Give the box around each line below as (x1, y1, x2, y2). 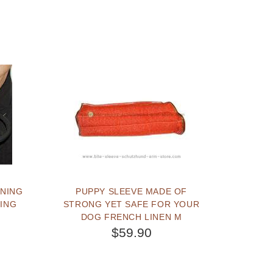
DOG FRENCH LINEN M (80, 211, 182, 222)
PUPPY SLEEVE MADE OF (76, 186, 188, 196)
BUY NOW (114, 259, 165, 269)
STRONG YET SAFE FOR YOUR (63, 199, 200, 209)
